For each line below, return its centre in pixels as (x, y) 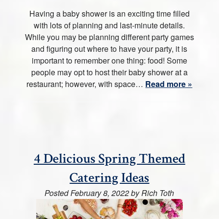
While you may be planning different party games (109, 37)
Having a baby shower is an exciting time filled (109, 13)
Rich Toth (158, 193)
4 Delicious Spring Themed (109, 159)
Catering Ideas (109, 178)
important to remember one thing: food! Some (109, 60)
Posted (58, 193)
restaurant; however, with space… (86, 84)
